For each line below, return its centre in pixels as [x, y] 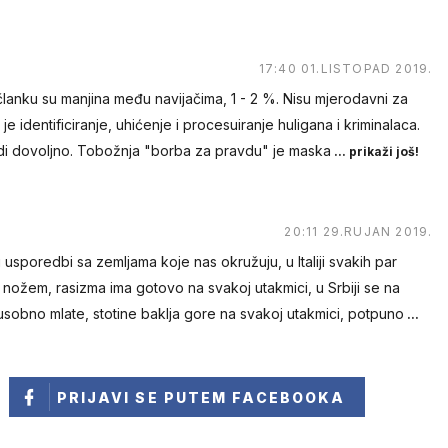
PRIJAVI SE [110, 398]
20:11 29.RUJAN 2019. [358, 232]
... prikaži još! [374, 152]
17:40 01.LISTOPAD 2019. [345, 69]
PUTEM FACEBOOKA [254, 398]
